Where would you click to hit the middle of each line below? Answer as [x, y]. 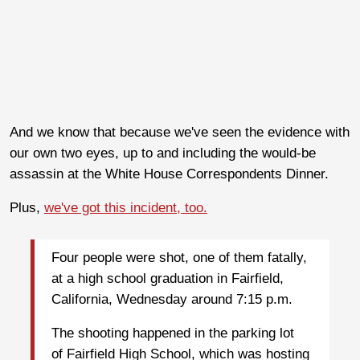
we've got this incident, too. [126, 207]
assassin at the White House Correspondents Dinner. [169, 174]
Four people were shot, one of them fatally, [179, 258]
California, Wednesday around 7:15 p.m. [172, 300]
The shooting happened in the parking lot [173, 333]
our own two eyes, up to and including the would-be [163, 153]
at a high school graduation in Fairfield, [168, 279]
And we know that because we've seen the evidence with [180, 132]
